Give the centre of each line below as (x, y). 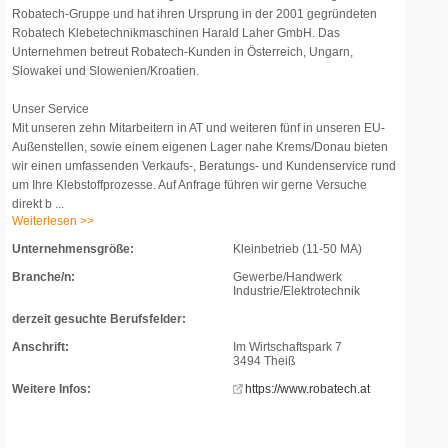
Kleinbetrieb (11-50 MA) (297, 249)
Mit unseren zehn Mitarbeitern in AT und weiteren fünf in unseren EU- (198, 128)
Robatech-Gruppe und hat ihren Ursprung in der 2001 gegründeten (194, 14)
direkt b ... (38, 204)
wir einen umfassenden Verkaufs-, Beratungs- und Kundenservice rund (204, 166)
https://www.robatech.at (307, 389)
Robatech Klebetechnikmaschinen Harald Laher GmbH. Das (176, 33)
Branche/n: (43, 277)
